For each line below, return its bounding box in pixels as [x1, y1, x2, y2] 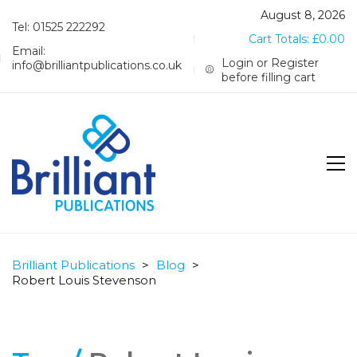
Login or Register [222, 56, 320, 70]
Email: [12, 44, 45, 58]
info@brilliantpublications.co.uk [12, 58, 182, 73]
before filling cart [222, 70, 316, 84]
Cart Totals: [249, 32, 312, 46]
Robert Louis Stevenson [12, 273, 156, 288]
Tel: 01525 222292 [12, 20, 105, 34]
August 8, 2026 [261, 8, 345, 22]
